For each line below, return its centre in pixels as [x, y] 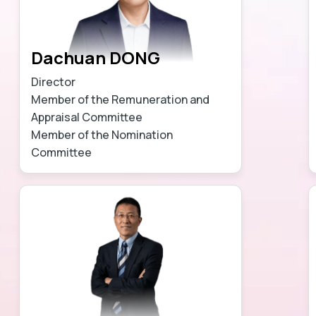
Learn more [183, 152]
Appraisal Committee [86, 117]
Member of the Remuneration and [120, 99]
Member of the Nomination [102, 134]
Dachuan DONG [95, 57]
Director [53, 81]
